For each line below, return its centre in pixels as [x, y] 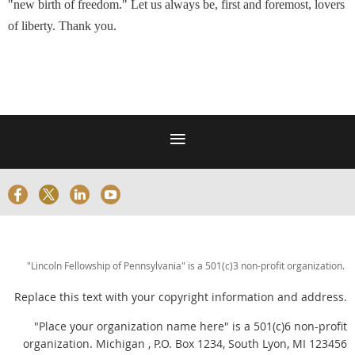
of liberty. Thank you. [69, 26]
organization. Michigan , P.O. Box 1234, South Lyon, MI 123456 [185, 344]
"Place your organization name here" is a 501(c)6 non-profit [191, 326]
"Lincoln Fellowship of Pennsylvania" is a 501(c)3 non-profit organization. [187, 265]
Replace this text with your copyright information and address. [181, 297]
